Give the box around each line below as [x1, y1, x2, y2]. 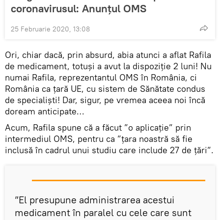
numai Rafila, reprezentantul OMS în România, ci [5, 72, 197, 83]
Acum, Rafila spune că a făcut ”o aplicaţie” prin [5, 122, 191, 134]
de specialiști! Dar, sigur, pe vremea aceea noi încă [5, 94, 205, 106]
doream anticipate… [5, 106, 84, 117]
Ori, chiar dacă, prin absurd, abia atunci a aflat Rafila [5, 49, 211, 61]
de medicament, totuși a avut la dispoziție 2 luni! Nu [5, 60, 212, 72]
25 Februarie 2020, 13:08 [11, 25, 90, 34]
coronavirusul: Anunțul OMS [11, 1, 146, 16]
